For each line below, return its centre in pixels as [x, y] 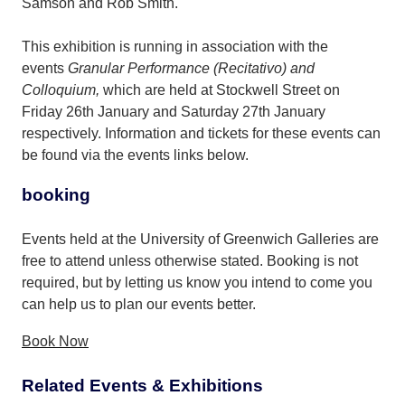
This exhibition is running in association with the [175, 46]
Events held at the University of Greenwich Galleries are [200, 239]
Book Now [55, 341]
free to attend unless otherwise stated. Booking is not [190, 260]
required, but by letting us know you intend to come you [197, 282]
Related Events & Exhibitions [142, 385]
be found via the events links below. [135, 155]
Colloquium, [62, 89]
